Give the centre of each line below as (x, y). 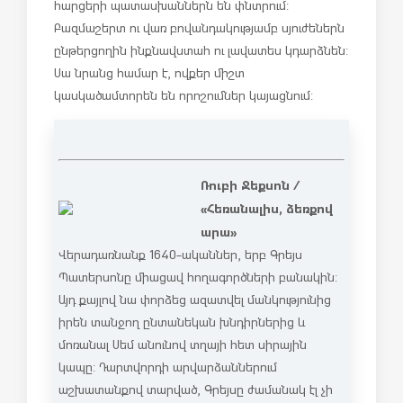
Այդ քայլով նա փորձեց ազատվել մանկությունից (195, 299)
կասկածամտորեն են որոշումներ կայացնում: (184, 95)
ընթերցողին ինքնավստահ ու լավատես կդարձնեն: (201, 50)
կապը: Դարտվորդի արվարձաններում (168, 367)
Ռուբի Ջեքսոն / (250, 184)
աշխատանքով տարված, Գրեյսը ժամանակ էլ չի (196, 389)
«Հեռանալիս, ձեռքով (267, 207)
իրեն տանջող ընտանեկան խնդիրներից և (182, 322)
